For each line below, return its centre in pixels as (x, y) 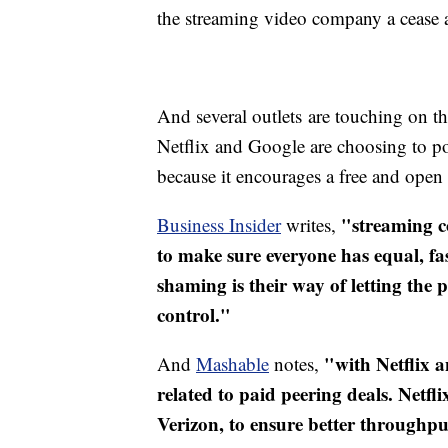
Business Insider (219, 225)
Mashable (232, 364)
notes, (296, 364)
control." (194, 315)
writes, (311, 225)
